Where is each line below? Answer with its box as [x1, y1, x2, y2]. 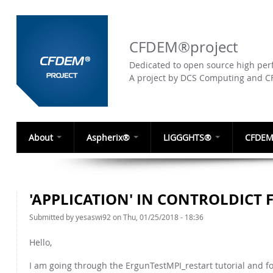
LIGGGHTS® [163, 132, 214, 143]
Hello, [29, 236, 52, 248]
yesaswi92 [76, 212, 111, 222]
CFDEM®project [129, 37, 238, 57]
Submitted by [29, 212, 76, 222]
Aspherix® [87, 132, 132, 143]
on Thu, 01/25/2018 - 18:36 [111, 212, 204, 222]
